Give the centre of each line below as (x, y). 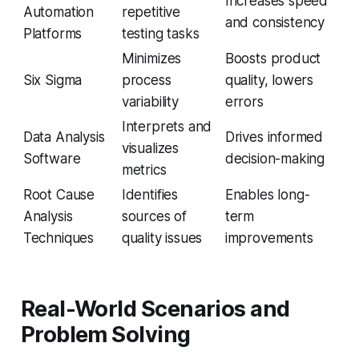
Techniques (58, 238)
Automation (58, 12)
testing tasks (160, 34)
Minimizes (151, 59)
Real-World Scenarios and (155, 309)
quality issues (162, 238)
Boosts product (273, 59)
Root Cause (59, 195)
